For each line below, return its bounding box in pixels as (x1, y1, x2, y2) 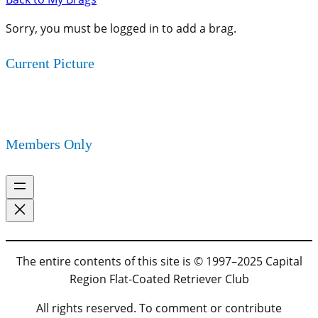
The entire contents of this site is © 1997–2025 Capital (16, 253, 302, 269)
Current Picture (6, 55, 94, 72)
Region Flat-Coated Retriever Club (69, 271, 249, 287)
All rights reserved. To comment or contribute (36, 300, 282, 316)
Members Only (6, 136, 92, 153)
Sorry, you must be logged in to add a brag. (6, 20, 236, 36)
